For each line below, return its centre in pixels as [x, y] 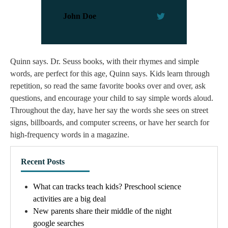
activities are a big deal [69, 199]
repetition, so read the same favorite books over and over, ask [108, 86]
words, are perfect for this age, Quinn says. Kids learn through [110, 74]
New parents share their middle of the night [102, 211]
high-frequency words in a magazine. [70, 135]
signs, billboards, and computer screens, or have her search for [110, 123]
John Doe [80, 16]
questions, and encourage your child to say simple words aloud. [112, 98]
